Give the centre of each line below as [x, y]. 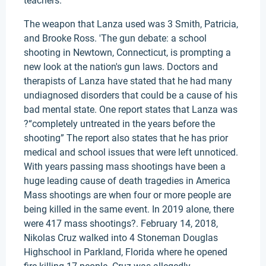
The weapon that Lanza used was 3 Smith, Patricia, [131, 24]
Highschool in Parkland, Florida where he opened [126, 252]
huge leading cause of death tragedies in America [127, 181]
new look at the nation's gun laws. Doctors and [121, 67]
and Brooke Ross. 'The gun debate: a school [115, 38]
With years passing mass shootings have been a [125, 167]
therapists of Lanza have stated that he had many [128, 81]
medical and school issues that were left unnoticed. [131, 152]
